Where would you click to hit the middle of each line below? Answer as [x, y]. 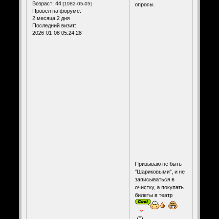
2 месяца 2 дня [51, 18]
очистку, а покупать [159, 187]
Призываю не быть [158, 164]
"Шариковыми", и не [160, 171]
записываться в [154, 179]
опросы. [145, 4]
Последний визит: [54, 26]
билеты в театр [154, 195]
